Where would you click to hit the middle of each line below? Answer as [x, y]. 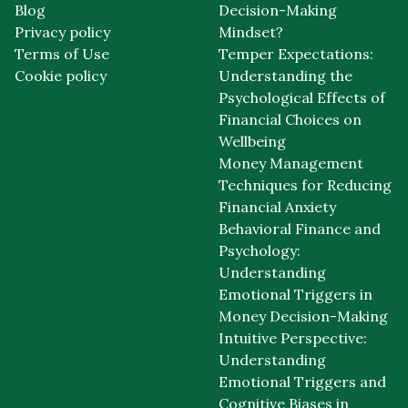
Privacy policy [62, 32]
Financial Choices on [290, 120]
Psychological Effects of [302, 98]
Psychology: [260, 251]
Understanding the [286, 76]
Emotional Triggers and [302, 382]
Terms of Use [62, 54]
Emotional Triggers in [296, 295]
